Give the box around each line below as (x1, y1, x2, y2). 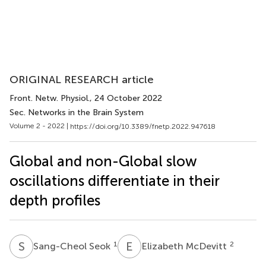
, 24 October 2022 (90, 93, 162, 103)
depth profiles (9, 191, 100, 209)
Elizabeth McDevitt (141, 240, 229, 252)
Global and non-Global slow (9, 152, 197, 170)
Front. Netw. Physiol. (9, 93, 90, 103)
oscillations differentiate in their (9, 172, 220, 189)
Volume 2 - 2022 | (9, 122, 70, 130)
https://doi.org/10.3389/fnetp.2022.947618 (70, 122, 216, 131)
